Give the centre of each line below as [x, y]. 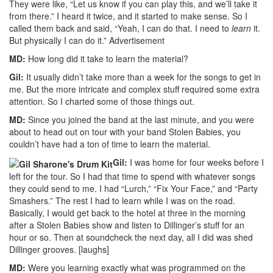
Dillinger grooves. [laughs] [59, 249]
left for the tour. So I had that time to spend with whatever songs [132, 176]
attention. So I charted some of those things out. [102, 101]
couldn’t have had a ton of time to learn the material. [110, 144]
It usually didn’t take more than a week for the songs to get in [142, 77]
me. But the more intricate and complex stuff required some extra [134, 89]
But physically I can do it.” [58, 41]
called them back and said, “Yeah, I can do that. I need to [120, 28]
